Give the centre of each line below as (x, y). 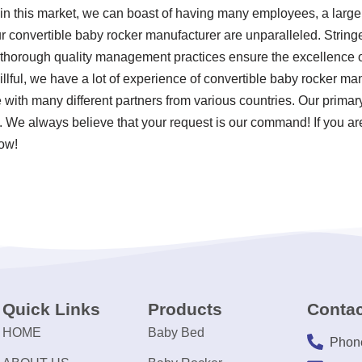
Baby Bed (176, 333)
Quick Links (51, 309)
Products (185, 309)
